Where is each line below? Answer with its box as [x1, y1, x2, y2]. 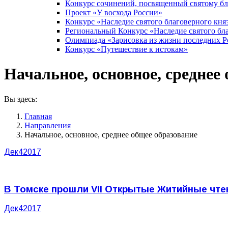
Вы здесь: [4, 94, 37, 103]
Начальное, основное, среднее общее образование [24, 130, 197, 139]
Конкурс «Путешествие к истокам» [65, 45, 188, 53]
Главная [24, 111, 52, 121]
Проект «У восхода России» [65, 8, 162, 17]
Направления [24, 121, 71, 130]
